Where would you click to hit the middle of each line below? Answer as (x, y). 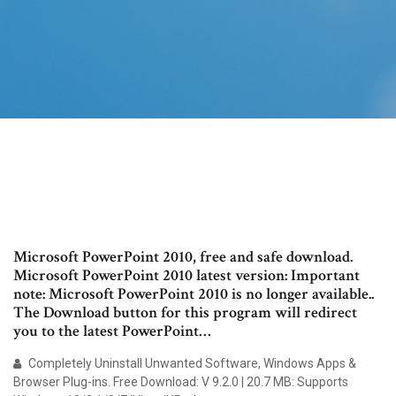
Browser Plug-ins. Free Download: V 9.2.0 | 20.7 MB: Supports (181, 382)
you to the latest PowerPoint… (112, 331)
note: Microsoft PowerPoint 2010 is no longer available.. (194, 294)
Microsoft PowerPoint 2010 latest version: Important (187, 276)
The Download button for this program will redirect (185, 313)
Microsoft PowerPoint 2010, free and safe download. (183, 257)
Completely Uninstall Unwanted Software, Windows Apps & (191, 364)
